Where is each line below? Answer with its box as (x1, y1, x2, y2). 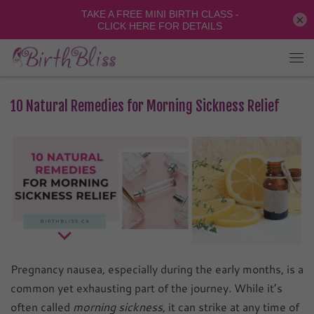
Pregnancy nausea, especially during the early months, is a (11, 260, 303, 277)
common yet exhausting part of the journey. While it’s (11, 279, 282, 296)
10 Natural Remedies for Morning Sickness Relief (11, 97, 279, 116)
